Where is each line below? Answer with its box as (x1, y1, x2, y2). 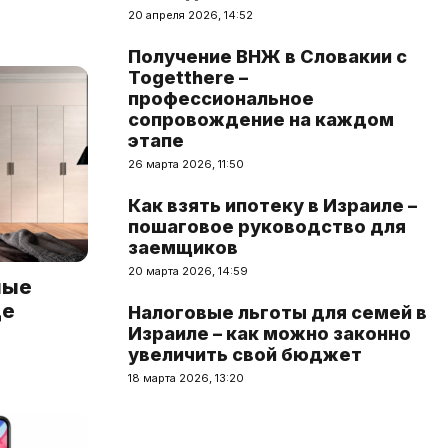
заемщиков (128, 237, 238, 258)
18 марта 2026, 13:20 (128, 371, 244, 385)
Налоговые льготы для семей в (128, 302, 427, 323)
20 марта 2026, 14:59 (128, 264, 248, 278)
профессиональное (128, 88, 314, 109)
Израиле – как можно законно (128, 323, 411, 344)
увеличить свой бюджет (128, 344, 362, 365)
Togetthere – (128, 67, 248, 88)
